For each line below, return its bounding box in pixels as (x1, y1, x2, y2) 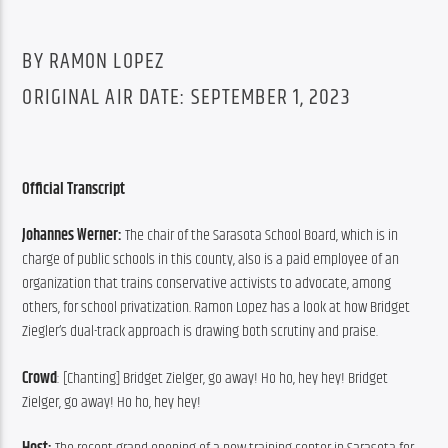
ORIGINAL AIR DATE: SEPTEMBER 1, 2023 (22, 80, 351, 116)
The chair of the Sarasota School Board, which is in (125, 223, 399, 249)
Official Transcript (22, 177, 126, 203)
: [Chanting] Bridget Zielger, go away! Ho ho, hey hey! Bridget (57, 365, 389, 391)
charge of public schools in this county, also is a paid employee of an (22, 247, 400, 273)
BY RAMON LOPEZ (22, 43, 165, 79)
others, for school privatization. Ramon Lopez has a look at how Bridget (22, 295, 411, 321)
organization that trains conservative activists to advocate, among (22, 271, 392, 297)
